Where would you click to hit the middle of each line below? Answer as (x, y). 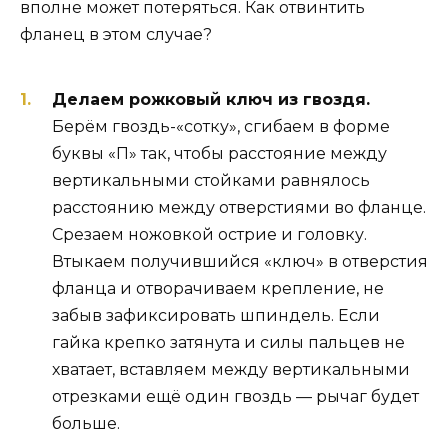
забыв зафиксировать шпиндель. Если (216, 316)
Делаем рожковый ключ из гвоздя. (211, 100)
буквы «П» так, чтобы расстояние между (219, 154)
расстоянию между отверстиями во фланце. (239, 208)
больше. (86, 424)
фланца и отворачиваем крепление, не (218, 289)
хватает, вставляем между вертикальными (231, 370)
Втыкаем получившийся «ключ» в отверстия (240, 262)
